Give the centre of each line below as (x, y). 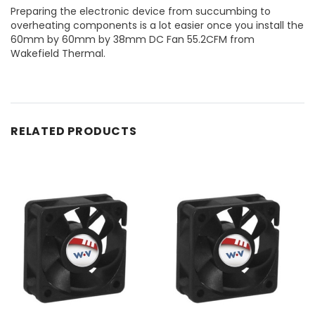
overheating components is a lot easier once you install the (157, 25)
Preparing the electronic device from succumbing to (141, 11)
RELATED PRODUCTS (74, 131)
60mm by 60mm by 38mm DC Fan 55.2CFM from (133, 39)
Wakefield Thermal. (58, 53)
